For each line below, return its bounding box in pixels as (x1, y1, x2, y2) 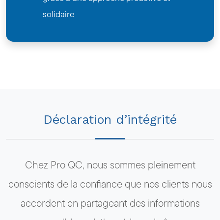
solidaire (43, 7, 75, 20)
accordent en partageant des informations (20, 195, 200, 210)
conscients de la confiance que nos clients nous (8, 176, 212, 191)
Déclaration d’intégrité (43, 112, 177, 127)
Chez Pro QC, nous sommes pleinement (25, 157, 195, 172)
